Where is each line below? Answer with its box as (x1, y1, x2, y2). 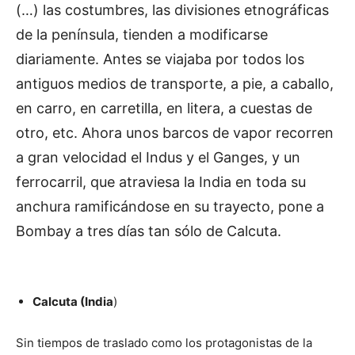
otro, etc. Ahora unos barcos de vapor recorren (16, 124, 334, 142)
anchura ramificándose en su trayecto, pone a (16, 198, 324, 216)
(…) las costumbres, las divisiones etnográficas (16, 2, 329, 19)
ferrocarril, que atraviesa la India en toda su (16, 174, 306, 191)
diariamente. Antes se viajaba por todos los (16, 51, 304, 68)
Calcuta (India (32, 294, 113, 310)
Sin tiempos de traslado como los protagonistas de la (16, 335, 312, 351)
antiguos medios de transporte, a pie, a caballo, (16, 75, 334, 93)
